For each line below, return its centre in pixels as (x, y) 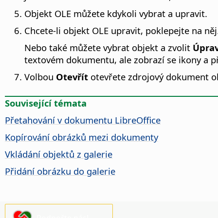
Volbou (40, 77)
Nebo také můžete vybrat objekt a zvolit (109, 48)
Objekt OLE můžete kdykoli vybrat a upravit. (116, 14)
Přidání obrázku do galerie (60, 171)
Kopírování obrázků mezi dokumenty (82, 137)
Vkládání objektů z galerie (59, 154)
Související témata (46, 103)
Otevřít (72, 77)
